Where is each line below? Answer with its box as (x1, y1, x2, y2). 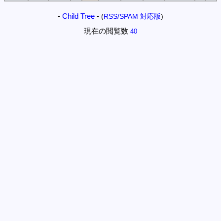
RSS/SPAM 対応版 (104, 13, 161, 21)
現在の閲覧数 (84, 27, 128, 36)
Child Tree (62, 12, 95, 21)
